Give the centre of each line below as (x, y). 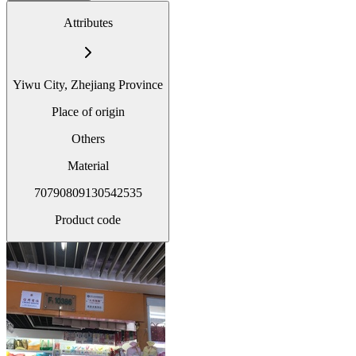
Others (88, 138)
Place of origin (88, 111)
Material (88, 165)
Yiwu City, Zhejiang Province (88, 84)
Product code (88, 219)
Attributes (88, 22)
